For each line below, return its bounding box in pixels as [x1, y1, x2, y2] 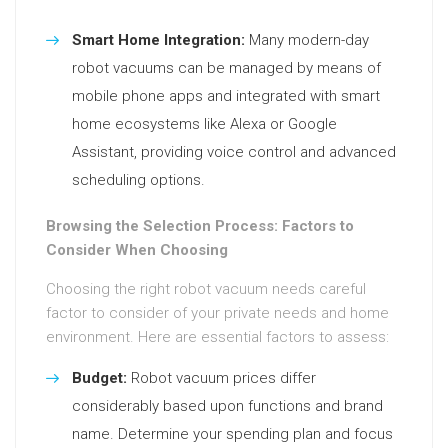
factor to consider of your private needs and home [46, 304, 389, 322]
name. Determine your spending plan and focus [72, 425, 393, 443]
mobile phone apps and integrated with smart [72, 87, 380, 105]
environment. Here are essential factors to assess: [46, 328, 389, 346]
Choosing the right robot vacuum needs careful [46, 280, 366, 298]
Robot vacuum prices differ [127, 369, 316, 387]
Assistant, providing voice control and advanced [72, 143, 396, 161]
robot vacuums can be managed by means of [72, 59, 381, 77]
